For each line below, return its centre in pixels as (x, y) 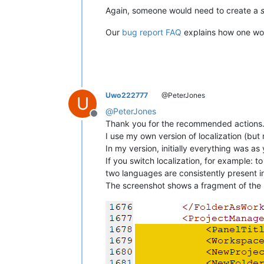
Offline (108, 119)
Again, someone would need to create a (183, 10)
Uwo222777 (127, 95)
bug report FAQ (152, 32)
